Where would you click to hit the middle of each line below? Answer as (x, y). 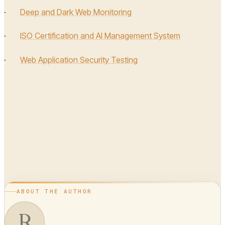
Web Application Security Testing (79, 60)
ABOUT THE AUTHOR (54, 191)
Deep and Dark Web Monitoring (76, 12)
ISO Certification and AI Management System (100, 36)
